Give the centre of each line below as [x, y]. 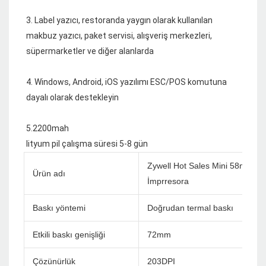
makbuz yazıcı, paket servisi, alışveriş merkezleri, [119, 35]
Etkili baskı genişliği [69, 235]
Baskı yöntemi [59, 208]
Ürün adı [49, 174]
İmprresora [168, 181]
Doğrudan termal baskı [190, 208]
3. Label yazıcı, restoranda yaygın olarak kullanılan [119, 20]
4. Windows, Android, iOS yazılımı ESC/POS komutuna [126, 82]
